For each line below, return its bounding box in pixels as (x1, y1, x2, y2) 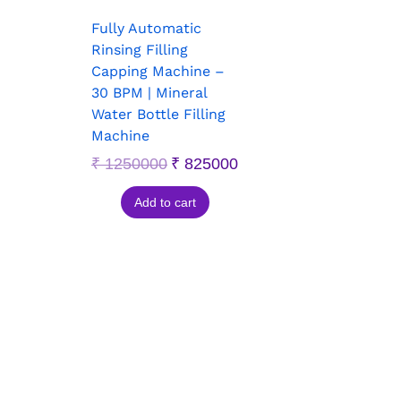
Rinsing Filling (91, 40, 188, 58)
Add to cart (133, 194, 196, 209)
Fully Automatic (91, 19, 201, 37)
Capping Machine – (91, 62, 225, 80)
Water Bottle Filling (91, 105, 226, 123)
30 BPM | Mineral (91, 83, 207, 101)
